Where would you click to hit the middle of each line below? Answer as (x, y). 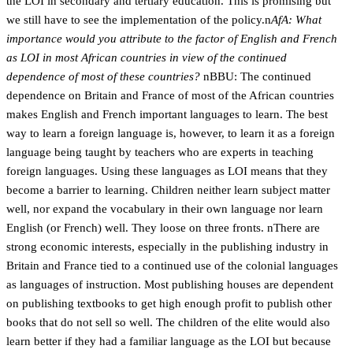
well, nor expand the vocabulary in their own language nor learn (165, 209)
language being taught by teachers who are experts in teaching (160, 152)
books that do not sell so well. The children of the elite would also (168, 322)
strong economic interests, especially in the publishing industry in (167, 247)
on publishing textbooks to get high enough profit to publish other (169, 303)
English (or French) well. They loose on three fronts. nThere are (163, 228)
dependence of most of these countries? (105, 76)
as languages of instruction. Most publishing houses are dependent (170, 284)
